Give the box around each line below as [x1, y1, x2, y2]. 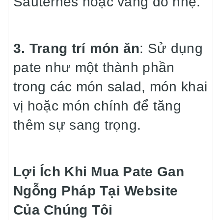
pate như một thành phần [13, 60, 175, 75]
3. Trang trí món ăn [13, 41, 140, 56]
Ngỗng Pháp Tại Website [13, 183, 178, 198]
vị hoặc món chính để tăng [13, 98, 181, 113]
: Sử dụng [139, 41, 203, 56]
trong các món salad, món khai [13, 79, 208, 94]
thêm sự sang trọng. [13, 117, 141, 133]
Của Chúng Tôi [13, 202, 113, 218]
